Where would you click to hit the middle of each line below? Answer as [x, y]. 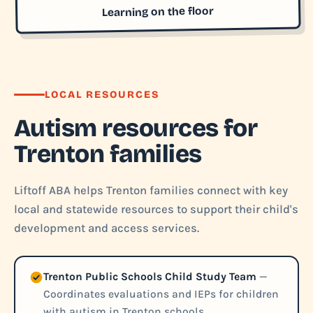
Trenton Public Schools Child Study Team [150, 277]
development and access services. [107, 228]
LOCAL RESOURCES [102, 95]
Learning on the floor [158, 11]
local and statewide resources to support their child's [156, 209]
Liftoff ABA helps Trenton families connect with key [151, 190]
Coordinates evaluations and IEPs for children [161, 294]
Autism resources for [136, 128]
